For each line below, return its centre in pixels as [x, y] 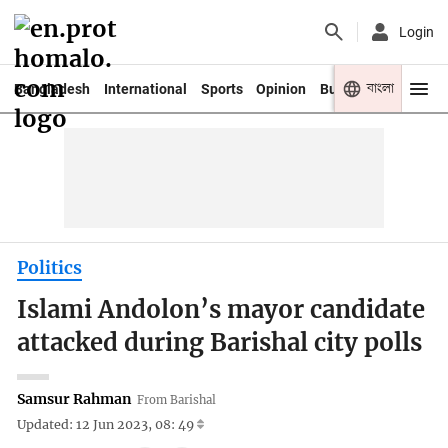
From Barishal [177, 399]
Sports [221, 88]
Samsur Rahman [75, 398]
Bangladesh [51, 88]
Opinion [281, 88]
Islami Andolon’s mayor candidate [221, 310]
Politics [50, 267]
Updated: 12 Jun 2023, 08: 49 [107, 425]
